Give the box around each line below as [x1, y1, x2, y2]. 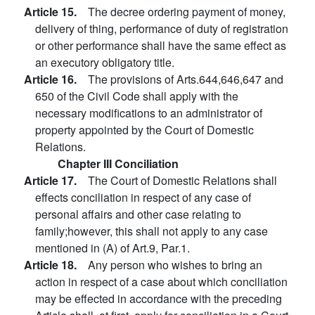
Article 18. [24, 257, 88, 273]
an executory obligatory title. [35, 54, 174, 70]
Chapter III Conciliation [58, 155, 179, 172]
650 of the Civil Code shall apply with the [35, 88, 238, 104]
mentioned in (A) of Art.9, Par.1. [35, 240, 190, 256]
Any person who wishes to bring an [88, 257, 262, 273]
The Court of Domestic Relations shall [88, 172, 277, 188]
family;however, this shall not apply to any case [35, 223, 268, 239]
